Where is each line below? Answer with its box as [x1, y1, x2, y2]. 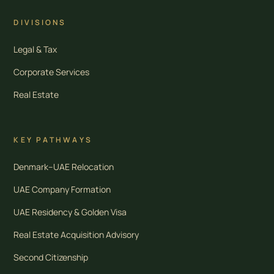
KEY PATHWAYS [13, 134, 92, 145]
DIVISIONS [13, 17, 67, 28]
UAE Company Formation [13, 183, 111, 195]
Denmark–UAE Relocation [13, 160, 114, 172]
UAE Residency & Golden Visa [13, 206, 127, 218]
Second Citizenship [13, 251, 89, 263]
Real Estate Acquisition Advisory [13, 228, 139, 240]
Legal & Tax [13, 43, 57, 55]
